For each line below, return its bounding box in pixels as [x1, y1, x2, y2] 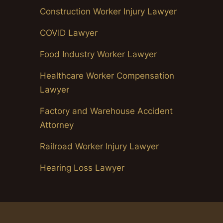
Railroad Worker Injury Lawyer [40, 141, 159, 151]
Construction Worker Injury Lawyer [40, 6, 177, 16]
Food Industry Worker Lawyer [40, 49, 157, 59]
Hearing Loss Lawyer [40, 162, 124, 173]
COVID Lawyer [40, 27, 98, 38]
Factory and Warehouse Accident [40, 106, 173, 116]
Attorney [40, 119, 74, 130]
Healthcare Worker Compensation [40, 70, 174, 81]
